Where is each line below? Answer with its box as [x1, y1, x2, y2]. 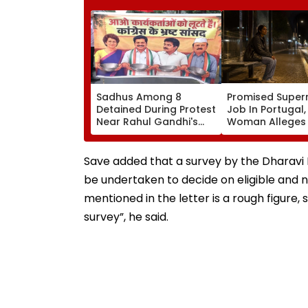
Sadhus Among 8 [96, 89, 181, 104]
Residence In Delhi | [96, 126, 192, 141]
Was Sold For [227, 126, 292, 141]
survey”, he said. [84, 208, 168, 225]
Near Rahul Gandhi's [96, 114, 198, 129]
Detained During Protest [96, 102, 216, 116]
